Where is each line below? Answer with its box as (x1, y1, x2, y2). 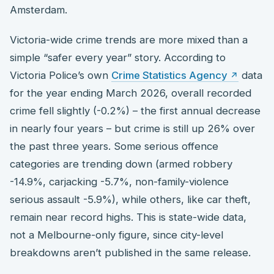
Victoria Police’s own (10, 68, 111, 81)
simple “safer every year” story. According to (10, 51, 226, 64)
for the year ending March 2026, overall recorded (10, 86, 251, 99)
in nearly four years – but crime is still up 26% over (10, 122, 255, 135)
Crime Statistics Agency (111, 68, 228, 81)
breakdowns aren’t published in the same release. (10, 246, 251, 259)
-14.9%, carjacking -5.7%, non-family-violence (10, 175, 229, 188)
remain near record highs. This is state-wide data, (10, 210, 246, 223)
